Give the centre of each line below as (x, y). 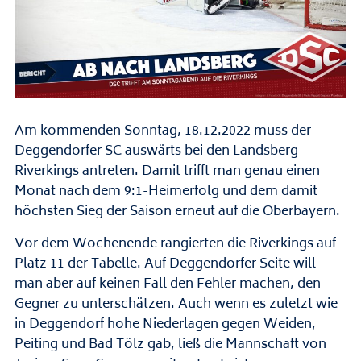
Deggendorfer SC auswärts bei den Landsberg (156, 152)
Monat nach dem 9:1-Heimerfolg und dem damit (166, 192)
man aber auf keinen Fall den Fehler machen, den (167, 285)
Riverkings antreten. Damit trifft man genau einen (167, 172)
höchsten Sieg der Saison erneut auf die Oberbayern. (177, 212)
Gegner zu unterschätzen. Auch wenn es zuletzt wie (176, 305)
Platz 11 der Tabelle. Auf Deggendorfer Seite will (165, 265)
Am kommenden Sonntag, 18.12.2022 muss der (162, 132)
